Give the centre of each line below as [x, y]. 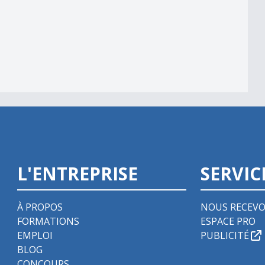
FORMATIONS [49, 221]
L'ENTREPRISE [78, 173]
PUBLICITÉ [225, 235]
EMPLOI [35, 235]
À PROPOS [40, 207]
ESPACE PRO [228, 221]
